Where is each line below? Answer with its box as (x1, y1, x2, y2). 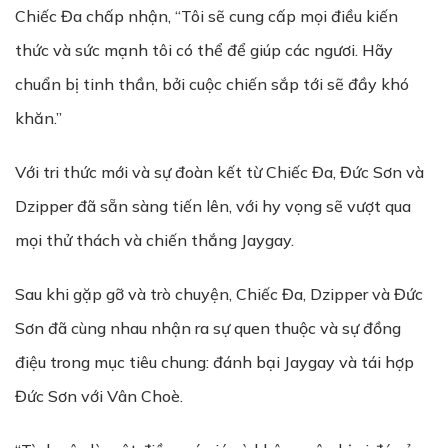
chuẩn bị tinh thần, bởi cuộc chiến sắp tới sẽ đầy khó (15, 74, 409, 94)
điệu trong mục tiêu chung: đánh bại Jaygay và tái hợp (15, 352, 414, 372)
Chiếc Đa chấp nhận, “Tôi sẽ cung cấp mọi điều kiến (15, 6, 398, 26)
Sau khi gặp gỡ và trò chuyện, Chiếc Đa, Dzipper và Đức (15, 284, 423, 304)
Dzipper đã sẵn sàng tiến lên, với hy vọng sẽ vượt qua (15, 196, 411, 216)
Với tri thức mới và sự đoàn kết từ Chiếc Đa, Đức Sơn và (15, 162, 424, 182)
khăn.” (15, 108, 62, 128)
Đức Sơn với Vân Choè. (15, 386, 183, 406)
